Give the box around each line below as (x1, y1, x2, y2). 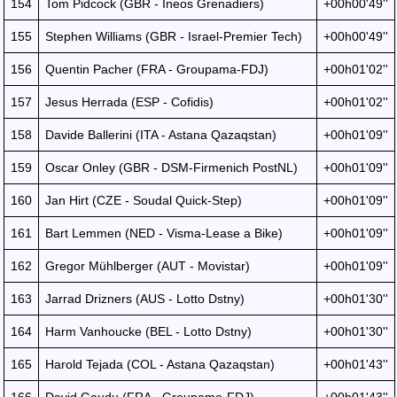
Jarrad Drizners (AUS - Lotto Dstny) (45, 292, 245, 306)
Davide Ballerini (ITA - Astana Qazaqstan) (45, 128, 276, 142)
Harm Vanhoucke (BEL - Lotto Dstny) (45, 324, 252, 339)
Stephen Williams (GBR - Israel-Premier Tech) (45, 29, 302, 43)
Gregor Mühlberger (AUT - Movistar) (45, 259, 250, 273)
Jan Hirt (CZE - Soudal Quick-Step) (45, 193, 242, 207)
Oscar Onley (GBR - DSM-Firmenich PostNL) (45, 160, 298, 175)
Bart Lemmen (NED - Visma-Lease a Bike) (45, 226, 283, 240)
